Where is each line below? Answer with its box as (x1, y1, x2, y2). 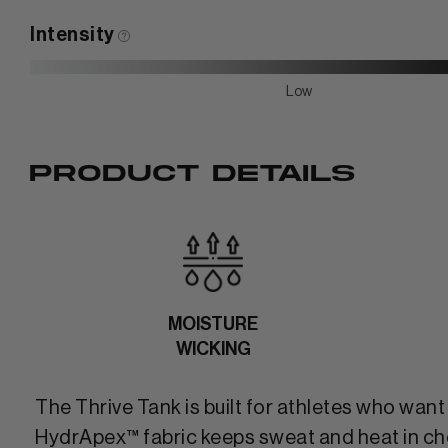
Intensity (30, 24, 118, 45)
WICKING (175, 339, 251, 358)
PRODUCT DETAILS (30, 160, 355, 186)
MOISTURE (168, 314, 258, 333)
